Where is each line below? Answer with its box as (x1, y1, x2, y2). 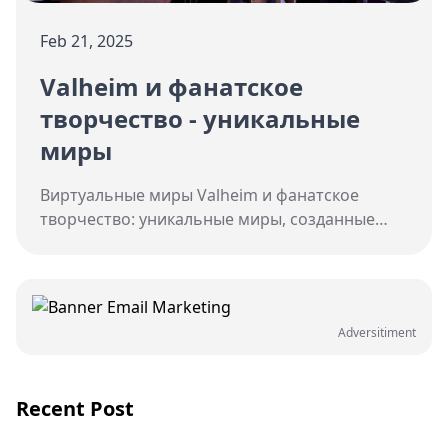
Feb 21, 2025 (40, 30, 133, 53)
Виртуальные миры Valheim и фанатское (40, 184, 359, 207)
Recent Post (16, 395, 134, 423)
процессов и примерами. (40, 256, 238, 279)
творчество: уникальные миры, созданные (40, 208, 375, 231)
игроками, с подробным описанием (40, 232, 321, 255)
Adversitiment (338, 324, 416, 342)
